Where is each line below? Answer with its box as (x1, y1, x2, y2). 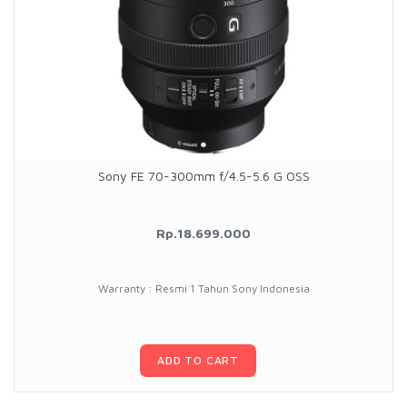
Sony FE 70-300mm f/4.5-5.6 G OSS (97, 168, 310, 184)
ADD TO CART (156, 353, 240, 368)
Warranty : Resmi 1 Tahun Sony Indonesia (97, 283, 310, 295)
